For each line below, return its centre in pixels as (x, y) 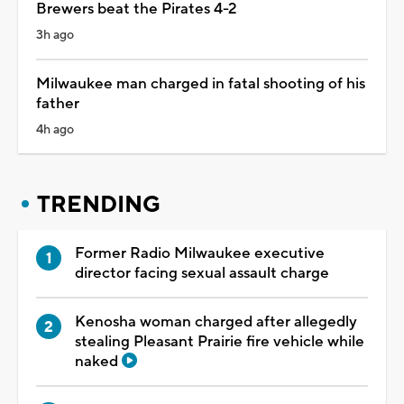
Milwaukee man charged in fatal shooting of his (201, 83)
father (58, 103)
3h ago (55, 35)
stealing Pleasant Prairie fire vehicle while (220, 341)
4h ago (55, 129)
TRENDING (99, 204)
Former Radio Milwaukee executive (200, 253)
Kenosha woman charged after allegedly (216, 321)
